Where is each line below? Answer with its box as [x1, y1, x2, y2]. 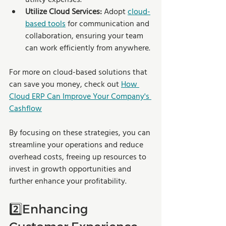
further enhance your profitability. [9, 175, 127, 188]
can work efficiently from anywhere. [25, 41, 150, 55]
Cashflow [9, 102, 42, 116]
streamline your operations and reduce [9, 138, 145, 152]
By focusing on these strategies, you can [9, 126, 152, 140]
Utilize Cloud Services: [25, 5, 102, 19]
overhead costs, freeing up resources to [9, 150, 148, 164]
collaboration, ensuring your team [25, 29, 145, 43]
